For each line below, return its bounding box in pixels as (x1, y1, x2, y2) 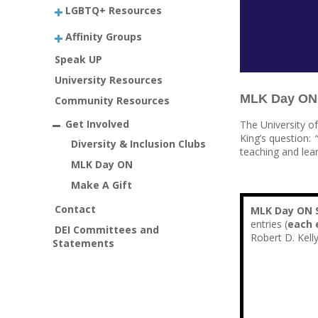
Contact (55, 202, 97, 216)
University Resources (55, 73, 163, 87)
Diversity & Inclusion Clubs (71, 136, 206, 150)
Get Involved (65, 116, 130, 131)
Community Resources (55, 94, 170, 107)
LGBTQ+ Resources (65, 3, 163, 17)
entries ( (251, 217, 288, 231)
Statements (52, 236, 114, 250)
